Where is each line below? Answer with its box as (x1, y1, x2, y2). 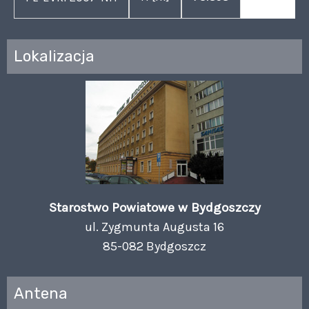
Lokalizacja (14, 46, 94, 66)
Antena (14, 283, 68, 303)
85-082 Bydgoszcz (103, 238, 206, 254)
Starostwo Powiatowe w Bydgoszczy (48, 199, 261, 215)
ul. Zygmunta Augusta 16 (85, 219, 224, 235)
